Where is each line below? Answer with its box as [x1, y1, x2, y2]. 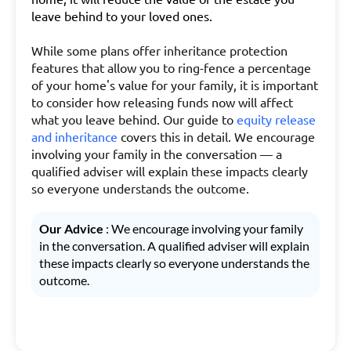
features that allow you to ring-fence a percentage [31, 60, 311, 75]
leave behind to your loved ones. [31, 8, 212, 24]
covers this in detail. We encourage [121, 128, 315, 144]
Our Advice [39, 221, 106, 236]
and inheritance [31, 128, 118, 144]
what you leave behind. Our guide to [31, 111, 233, 127]
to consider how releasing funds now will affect [31, 94, 293, 110]
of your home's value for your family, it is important [31, 77, 318, 92]
